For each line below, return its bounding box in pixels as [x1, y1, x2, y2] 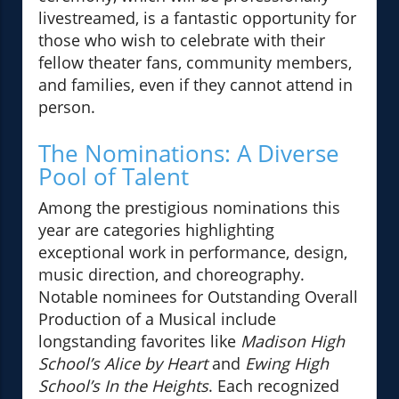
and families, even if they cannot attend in [38, 74, 353, 96]
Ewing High [245, 353, 329, 375]
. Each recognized [208, 375, 339, 397]
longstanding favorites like [38, 330, 240, 353]
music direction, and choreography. [38, 264, 305, 286]
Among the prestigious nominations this [38, 197, 340, 219]
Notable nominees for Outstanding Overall [38, 286, 358, 308]
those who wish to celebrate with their [38, 29, 325, 52]
